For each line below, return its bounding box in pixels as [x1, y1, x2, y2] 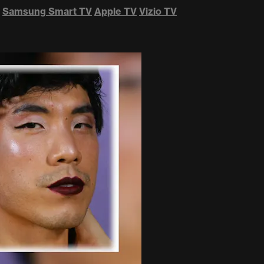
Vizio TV [139, 5, 177, 18]
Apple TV [94, 5, 137, 18]
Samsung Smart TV [2, 5, 92, 18]
